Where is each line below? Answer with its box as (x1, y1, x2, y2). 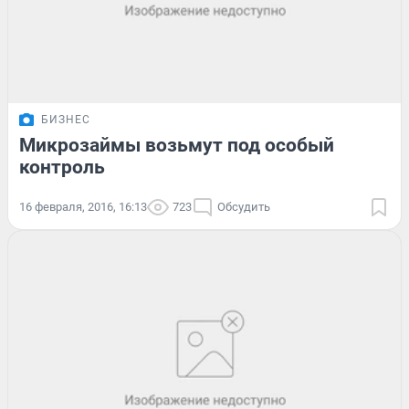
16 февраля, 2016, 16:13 (19, 200, 147, 215)
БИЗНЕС (41, 113, 90, 127)
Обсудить (217, 200, 270, 215)
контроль (19, 156, 105, 179)
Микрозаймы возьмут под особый (19, 134, 334, 157)
